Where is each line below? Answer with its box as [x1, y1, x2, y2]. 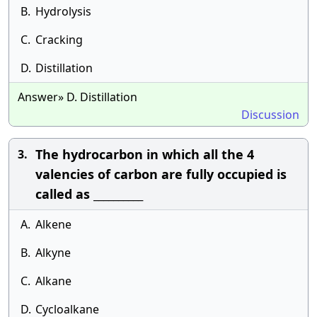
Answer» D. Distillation [18, 89, 137, 105]
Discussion [241, 107, 299, 122]
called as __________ [35, 185, 143, 202]
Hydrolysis [35, 4, 91, 19]
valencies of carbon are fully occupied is [35, 166, 287, 183]
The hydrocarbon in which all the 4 [35, 146, 254, 163]
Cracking [35, 32, 83, 47]
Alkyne [35, 245, 71, 260]
